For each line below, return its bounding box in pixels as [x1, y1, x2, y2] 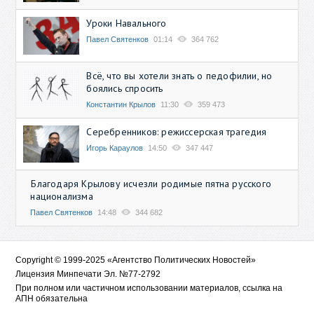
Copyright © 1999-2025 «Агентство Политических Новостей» [15, 254, 257, 265]
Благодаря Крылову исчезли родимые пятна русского [31, 177, 272, 190]
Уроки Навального [86, 17, 167, 30]
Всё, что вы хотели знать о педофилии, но [86, 69, 273, 82]
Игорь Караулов [86, 143, 144, 152]
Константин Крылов [86, 100, 156, 109]
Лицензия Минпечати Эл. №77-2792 [15, 268, 161, 279]
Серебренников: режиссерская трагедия [86, 125, 267, 138]
